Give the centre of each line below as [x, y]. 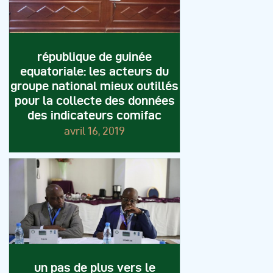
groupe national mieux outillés [94, 86]
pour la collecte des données [94, 101]
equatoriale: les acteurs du [94, 72]
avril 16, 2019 [94, 131]
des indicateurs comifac [94, 115]
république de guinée [94, 57]
